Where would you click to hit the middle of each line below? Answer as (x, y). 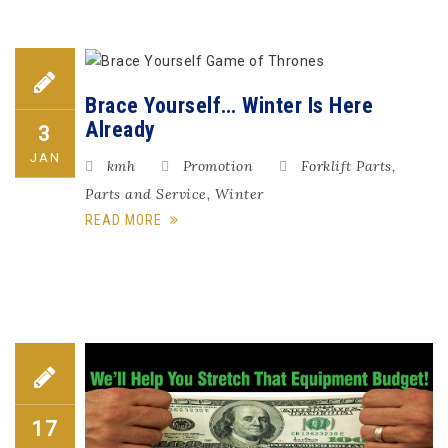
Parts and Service (146, 193)
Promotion (217, 165)
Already (120, 129)
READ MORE (125, 219)
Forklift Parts (346, 165)
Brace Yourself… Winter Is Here (229, 105)
